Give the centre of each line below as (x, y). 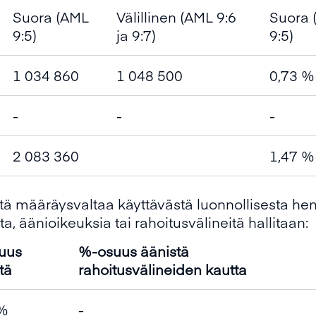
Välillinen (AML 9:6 (176, 17)
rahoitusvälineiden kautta (163, 269)
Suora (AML (51, 17)
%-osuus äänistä (134, 251)
